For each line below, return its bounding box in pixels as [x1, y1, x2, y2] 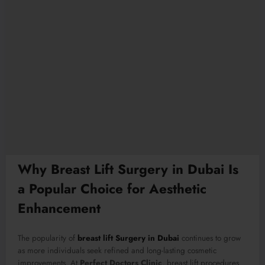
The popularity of [18, 232, 77, 244]
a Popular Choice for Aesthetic [18, 179, 206, 199]
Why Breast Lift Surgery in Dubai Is [18, 160, 238, 179]
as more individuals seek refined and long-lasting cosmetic [18, 244, 216, 256]
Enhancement [18, 199, 101, 218]
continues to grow [179, 232, 241, 244]
